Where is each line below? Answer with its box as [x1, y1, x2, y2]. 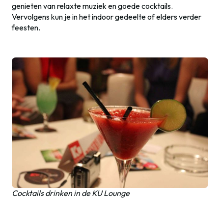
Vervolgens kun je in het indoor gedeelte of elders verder [12, 11, 201, 22]
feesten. [12, 22, 40, 32]
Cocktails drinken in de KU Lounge [12, 188, 130, 198]
